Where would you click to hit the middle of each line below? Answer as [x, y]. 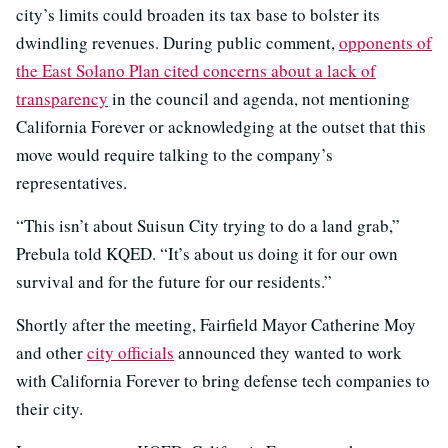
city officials [130, 353]
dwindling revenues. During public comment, [177, 43]
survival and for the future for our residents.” [174, 282]
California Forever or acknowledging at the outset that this [221, 127]
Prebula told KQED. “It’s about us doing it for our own [207, 254]
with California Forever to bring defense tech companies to [223, 381]
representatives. [71, 183]
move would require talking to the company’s [174, 155]
